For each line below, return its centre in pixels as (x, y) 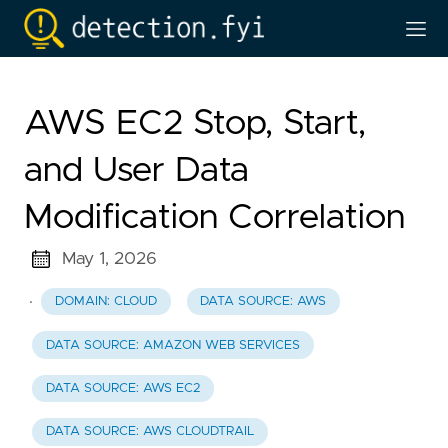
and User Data (136, 170)
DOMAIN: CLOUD (105, 302)
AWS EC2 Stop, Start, (195, 123)
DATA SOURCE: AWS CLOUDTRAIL (149, 432)
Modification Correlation (214, 217)
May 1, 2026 (109, 259)
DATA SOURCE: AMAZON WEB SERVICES (172, 345)
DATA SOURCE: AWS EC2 (122, 388)
